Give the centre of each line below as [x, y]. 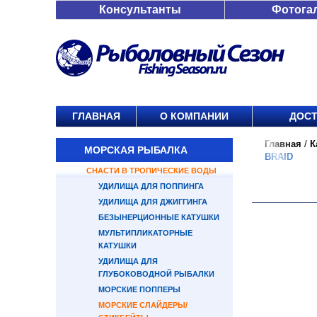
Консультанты [140, 10]
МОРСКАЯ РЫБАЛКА [136, 150]
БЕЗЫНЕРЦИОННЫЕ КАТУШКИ [159, 217]
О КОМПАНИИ [194, 116]
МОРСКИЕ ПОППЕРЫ [139, 289]
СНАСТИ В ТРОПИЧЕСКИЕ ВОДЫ [151, 171]
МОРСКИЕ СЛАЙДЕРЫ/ [143, 305]
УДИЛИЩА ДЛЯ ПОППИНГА [151, 186]
